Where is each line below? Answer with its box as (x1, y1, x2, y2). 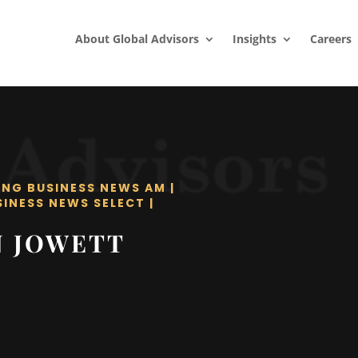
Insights (232, 31, 276, 46)
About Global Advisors (74, 31, 199, 46)
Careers (309, 31, 352, 46)
